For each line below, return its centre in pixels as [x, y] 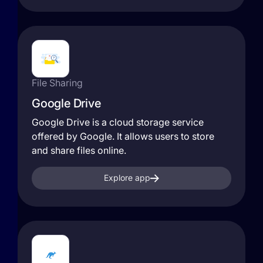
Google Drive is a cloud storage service [118, 122]
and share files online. [79, 150]
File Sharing [57, 83]
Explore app [127, 178]
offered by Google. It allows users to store [123, 136]
